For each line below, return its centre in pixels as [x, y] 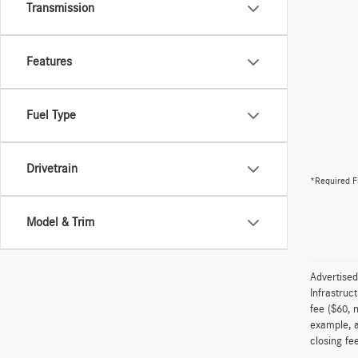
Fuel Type [51, 115]
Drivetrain [52, 169]
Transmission [60, 8]
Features [49, 62]
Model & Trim [60, 222]
